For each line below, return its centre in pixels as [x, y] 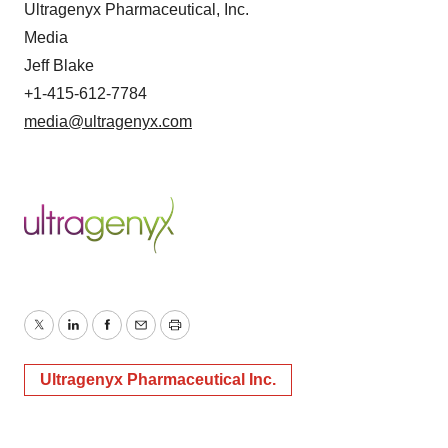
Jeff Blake [59, 65]
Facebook [141, 337]
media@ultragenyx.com [108, 121]
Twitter [61, 337]
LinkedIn [102, 337]
